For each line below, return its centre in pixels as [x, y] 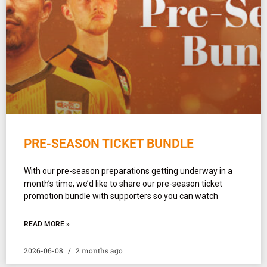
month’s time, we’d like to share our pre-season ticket [123, 183]
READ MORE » [47, 224]
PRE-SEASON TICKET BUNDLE [109, 143]
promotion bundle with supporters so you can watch [121, 196]
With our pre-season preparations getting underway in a [128, 171]
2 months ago [98, 250]
